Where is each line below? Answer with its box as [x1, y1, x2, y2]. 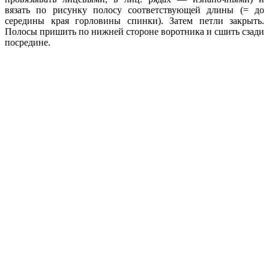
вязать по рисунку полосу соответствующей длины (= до [5, 4, 264, 15]
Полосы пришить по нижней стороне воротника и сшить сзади [5, 26, 264, 37]
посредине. [5, 37, 50, 47]
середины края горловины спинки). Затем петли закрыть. [5, 15, 264, 26]
